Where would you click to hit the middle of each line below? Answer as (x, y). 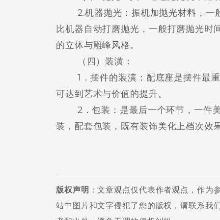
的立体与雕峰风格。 (98, 45)
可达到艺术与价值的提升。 (112, 94)
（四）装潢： (95, 61)
